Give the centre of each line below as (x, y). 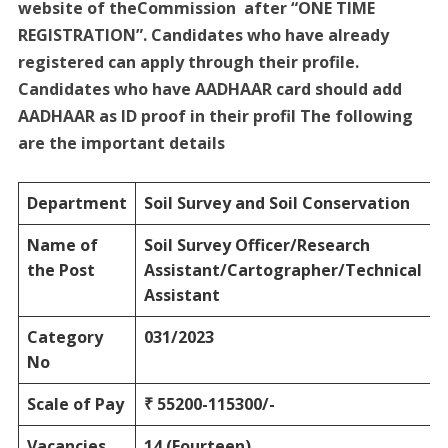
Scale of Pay (75, 403)
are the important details (121, 142)
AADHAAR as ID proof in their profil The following (215, 115)
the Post (60, 269)
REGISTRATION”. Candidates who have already (203, 34)
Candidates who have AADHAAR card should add (209, 88)
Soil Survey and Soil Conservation (276, 202)
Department (76, 202)
